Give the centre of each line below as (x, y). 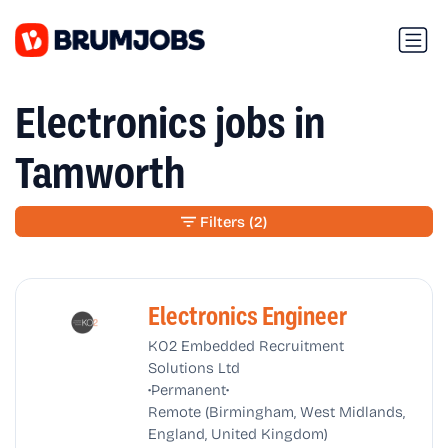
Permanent (188, 388)
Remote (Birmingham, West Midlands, (276, 410)
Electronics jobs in (170, 122)
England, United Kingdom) (237, 432)
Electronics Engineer (247, 316)
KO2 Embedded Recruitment (245, 344)
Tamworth (100, 172)
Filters (222, 221)
